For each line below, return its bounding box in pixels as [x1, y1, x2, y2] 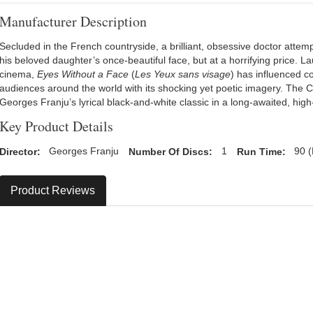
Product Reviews [10, 184, 95, 197]
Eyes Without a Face [37, 68, 129, 80]
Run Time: [236, 145, 286, 157]
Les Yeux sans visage [135, 68, 231, 80]
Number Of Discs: [129, 145, 213, 157]
